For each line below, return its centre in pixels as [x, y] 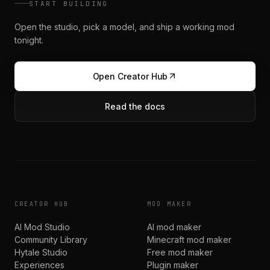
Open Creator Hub [130, 76]
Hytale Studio [41, 252]
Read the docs [135, 106]
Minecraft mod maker [189, 239]
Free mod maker [180, 252]
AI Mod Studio [42, 227]
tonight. [29, 40]
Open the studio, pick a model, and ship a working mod [124, 27]
